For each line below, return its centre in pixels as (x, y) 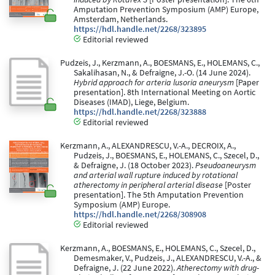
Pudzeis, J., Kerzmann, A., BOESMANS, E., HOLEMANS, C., (160, 63)
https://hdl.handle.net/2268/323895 (140, 29)
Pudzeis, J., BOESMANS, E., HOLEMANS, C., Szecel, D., (166, 156)
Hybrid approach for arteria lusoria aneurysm (154, 83)
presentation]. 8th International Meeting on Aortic (165, 93)
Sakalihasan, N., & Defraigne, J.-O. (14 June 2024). (162, 73)
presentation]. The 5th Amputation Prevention (159, 195)
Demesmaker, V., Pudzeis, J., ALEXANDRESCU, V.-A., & (168, 258)
